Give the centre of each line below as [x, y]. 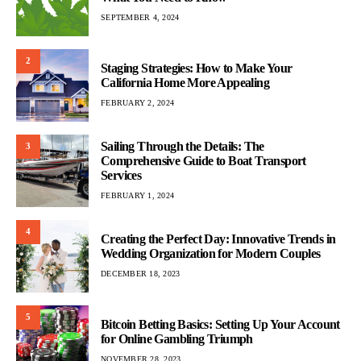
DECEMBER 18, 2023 [141, 274]
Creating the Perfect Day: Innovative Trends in [218, 239]
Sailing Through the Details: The [183, 147]
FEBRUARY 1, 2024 [137, 196]
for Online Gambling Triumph [177, 339]
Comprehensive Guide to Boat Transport [203, 161]
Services [121, 176]
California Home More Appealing [185, 83]
